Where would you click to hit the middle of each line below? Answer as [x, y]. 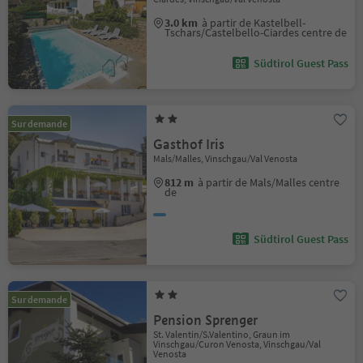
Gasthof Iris [189, 145]
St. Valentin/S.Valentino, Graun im [222, 334]
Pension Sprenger [206, 320]
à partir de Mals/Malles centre [269, 182]
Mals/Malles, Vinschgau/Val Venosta [226, 158]
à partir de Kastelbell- [254, 23]
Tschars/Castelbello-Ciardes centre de [256, 32]
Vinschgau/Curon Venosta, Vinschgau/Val [237, 344]
